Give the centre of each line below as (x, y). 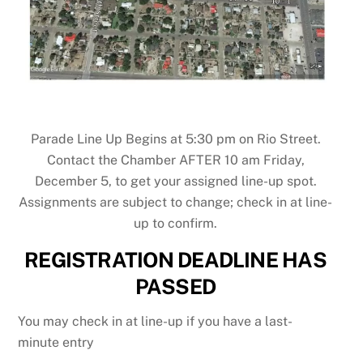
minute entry (56, 343)
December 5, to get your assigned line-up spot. (175, 181)
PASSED (175, 287)
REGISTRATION (99, 261)
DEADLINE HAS (250, 261)
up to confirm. (175, 224)
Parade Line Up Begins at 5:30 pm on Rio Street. (175, 139)
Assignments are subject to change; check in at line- (175, 203)
